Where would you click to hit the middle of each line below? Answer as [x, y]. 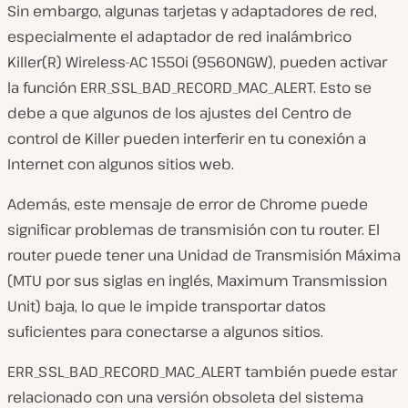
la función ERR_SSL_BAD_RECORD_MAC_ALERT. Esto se [189, 88]
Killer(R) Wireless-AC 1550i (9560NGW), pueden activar [197, 62]
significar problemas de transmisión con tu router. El [194, 230]
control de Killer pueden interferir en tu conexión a [187, 139]
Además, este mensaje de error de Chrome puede [188, 204]
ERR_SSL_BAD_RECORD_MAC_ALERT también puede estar [202, 372]
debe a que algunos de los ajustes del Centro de [179, 113]
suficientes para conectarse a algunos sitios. [165, 332]
